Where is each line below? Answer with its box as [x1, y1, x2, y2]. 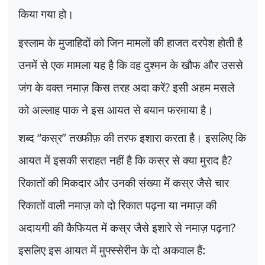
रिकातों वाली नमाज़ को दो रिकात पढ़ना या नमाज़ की [18, 197, 216, 214]
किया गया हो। [18, 6, 74, 22]
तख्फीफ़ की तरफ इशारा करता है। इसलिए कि [69, 130, 246, 146]
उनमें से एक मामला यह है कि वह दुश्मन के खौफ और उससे [18, 56, 243, 73]
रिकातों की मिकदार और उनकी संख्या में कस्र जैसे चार [18, 174, 229, 191]
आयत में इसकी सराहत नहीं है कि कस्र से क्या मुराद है [18, 152, 227, 169]
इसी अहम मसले [173, 79, 234, 95]
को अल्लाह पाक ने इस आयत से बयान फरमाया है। [18, 101, 214, 118]
